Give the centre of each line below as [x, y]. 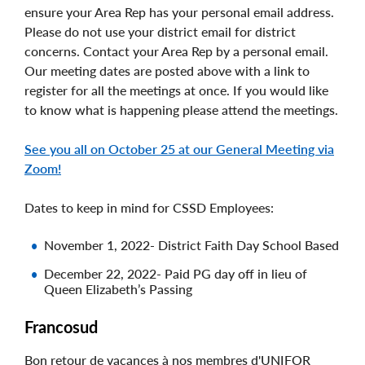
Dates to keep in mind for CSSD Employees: [149, 207]
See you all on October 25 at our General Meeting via [179, 148]
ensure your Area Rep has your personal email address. [179, 11]
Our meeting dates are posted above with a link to [167, 70]
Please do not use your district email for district [160, 31]
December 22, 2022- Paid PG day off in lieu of [176, 273]
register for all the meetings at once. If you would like [176, 90]
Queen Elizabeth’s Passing [118, 288]
